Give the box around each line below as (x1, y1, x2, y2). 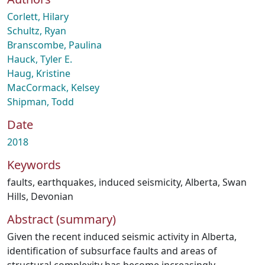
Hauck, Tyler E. (7, 53, 72, 66)
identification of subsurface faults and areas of (7, 244, 217, 257)
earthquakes (37, 176, 94, 189)
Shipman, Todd (7, 95, 74, 108)
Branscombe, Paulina (7, 38, 102, 51)
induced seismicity (99, 176, 180, 189)
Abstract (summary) (7, 211, 116, 227)
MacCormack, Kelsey (7, 81, 99, 94)
